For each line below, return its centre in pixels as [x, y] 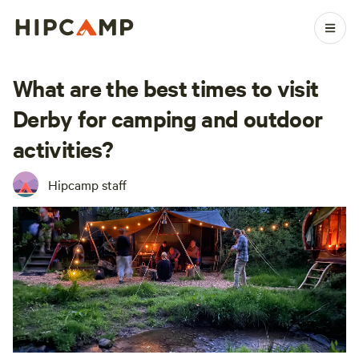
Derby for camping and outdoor [168, 118]
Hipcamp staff [87, 184]
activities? [63, 148]
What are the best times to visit [166, 87]
